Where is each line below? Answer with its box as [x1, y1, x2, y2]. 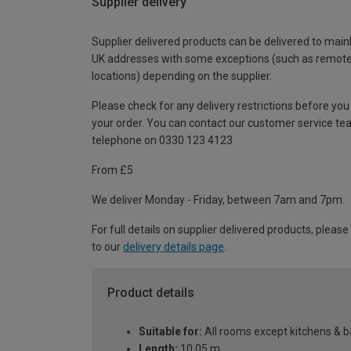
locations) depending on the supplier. [92, 69, 272, 82]
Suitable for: [139, 325, 202, 338]
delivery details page [123, 240, 224, 253]
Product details [107, 284, 194, 300]
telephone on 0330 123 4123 [92, 133, 233, 147]
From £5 [92, 163, 133, 176]
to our [92, 240, 123, 253]
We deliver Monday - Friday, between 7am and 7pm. [92, 193, 345, 206]
